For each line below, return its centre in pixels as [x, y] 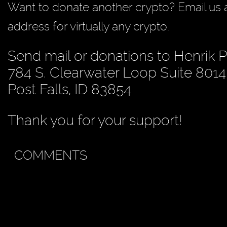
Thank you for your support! [95, 120]
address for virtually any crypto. [88, 26]
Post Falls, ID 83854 [69, 89]
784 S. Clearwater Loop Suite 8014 [117, 72]
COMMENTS [50, 155]
